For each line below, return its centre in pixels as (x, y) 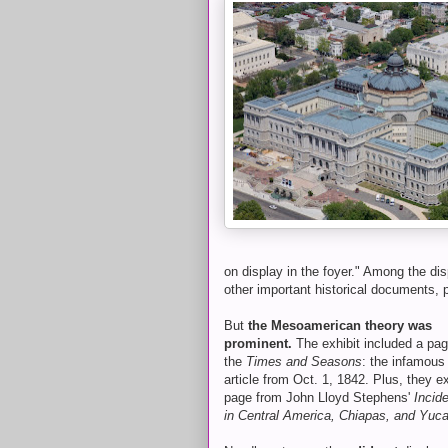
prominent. (258, 343)
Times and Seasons (304, 361)
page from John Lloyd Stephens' (319, 397)
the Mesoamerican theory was (340, 325)
